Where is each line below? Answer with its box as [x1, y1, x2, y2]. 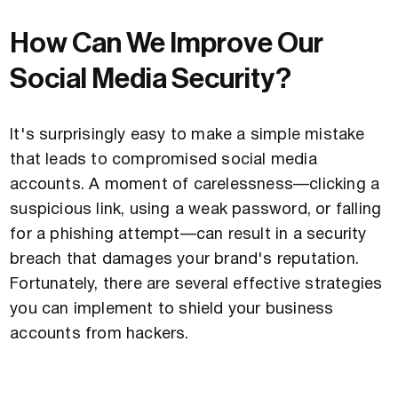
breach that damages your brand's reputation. [10, 251, 360, 267]
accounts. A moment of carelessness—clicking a [10, 177, 380, 193]
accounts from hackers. [10, 326, 189, 342]
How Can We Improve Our [10, 28, 324, 58]
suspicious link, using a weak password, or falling [10, 202, 382, 218]
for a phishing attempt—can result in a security [10, 227, 367, 243]
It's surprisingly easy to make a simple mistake [10, 127, 365, 143]
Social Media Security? [10, 64, 292, 93]
